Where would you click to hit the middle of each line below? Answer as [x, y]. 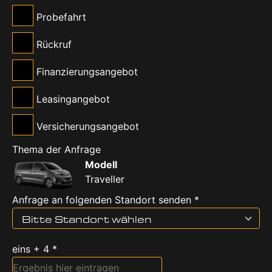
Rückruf [54, 44]
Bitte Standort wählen [87, 219]
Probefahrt [61, 17]
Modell [101, 164]
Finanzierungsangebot [87, 71]
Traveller [105, 179]
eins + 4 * [35, 249]
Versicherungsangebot [88, 126]
